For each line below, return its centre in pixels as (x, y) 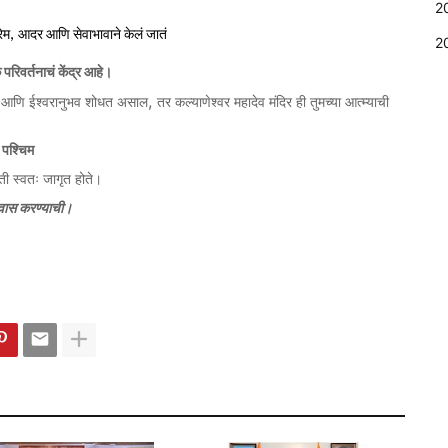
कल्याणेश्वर (202, 103)
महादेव (249, 103)
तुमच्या (325, 103)
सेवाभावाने (97, 34)
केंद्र (69, 73)
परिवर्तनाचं (29, 73)
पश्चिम (18, 150)
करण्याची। (45, 209)
